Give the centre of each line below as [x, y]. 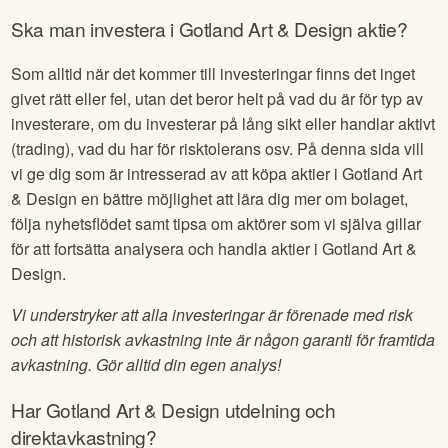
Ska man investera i [95, 29]
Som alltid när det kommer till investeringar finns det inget [213, 74]
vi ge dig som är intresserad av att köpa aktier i [177, 174]
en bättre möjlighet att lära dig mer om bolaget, [243, 199]
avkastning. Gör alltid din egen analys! [146, 365]
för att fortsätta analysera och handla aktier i [167, 249]
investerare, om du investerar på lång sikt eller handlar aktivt [223, 124]
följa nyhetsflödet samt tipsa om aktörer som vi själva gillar [216, 224]
